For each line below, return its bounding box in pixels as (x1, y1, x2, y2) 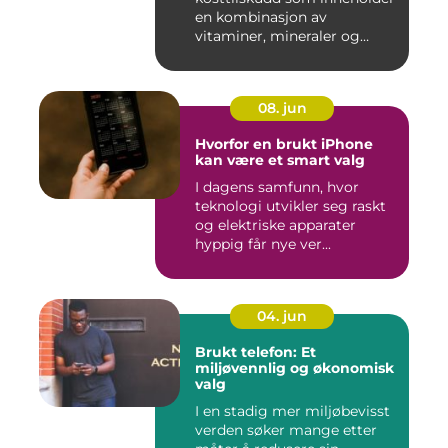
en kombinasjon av (195, 7, 327, 26)
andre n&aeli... (195, 45, 290, 64)
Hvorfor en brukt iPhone (195, 134, 373, 153)
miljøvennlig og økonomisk (195, 358, 394, 377)
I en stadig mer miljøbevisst (195, 401, 390, 420)
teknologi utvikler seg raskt (195, 196, 386, 215)
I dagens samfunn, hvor (195, 177, 359, 196)
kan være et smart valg (195, 150, 365, 169)
